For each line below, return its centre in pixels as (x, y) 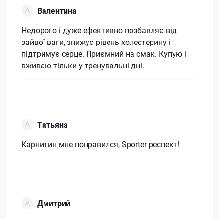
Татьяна (53, 124)
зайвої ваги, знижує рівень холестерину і (96, 42)
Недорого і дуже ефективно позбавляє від (99, 30)
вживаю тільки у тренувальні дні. (83, 65)
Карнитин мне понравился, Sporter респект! (100, 144)
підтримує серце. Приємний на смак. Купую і (104, 53)
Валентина (57, 10)
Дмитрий (54, 203)
